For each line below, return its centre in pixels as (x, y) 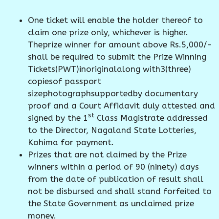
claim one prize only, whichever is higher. (108, 32)
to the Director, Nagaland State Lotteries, (112, 130)
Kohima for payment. (71, 142)
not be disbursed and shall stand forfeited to (120, 191)
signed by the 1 (58, 118)
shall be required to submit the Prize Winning (117, 56)
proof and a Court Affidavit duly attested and (121, 105)
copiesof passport (65, 81)
